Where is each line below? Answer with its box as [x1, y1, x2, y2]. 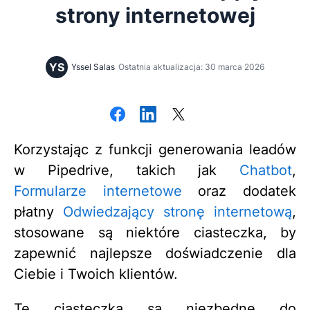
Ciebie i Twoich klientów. [14, 266, 178, 282]
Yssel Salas [71, 62, 115, 72]
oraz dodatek [181, 183, 297, 199]
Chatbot [239, 162, 292, 179]
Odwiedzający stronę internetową [63, 203, 292, 220]
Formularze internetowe [14, 183, 182, 199]
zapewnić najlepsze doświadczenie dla [14, 245, 296, 262]
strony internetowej [55, 3, 255, 28]
